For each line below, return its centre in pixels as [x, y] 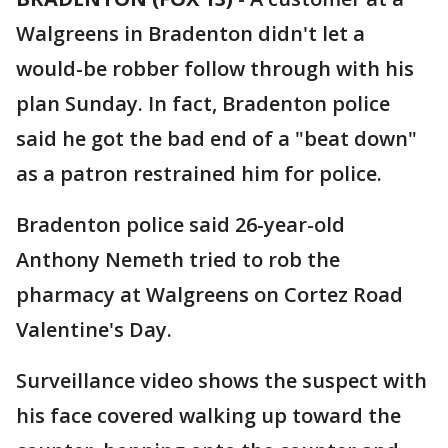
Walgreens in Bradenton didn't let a [190, 33]
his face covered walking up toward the [208, 415]
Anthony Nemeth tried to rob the [178, 259]
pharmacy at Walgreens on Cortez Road [209, 294]
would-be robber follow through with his [215, 68]
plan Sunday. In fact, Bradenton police [203, 103]
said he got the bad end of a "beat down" [216, 138]
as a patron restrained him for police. [199, 173]
